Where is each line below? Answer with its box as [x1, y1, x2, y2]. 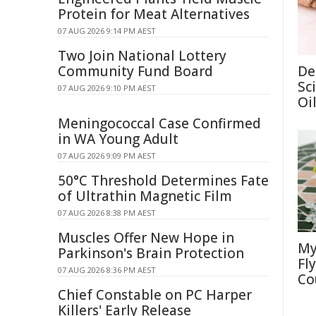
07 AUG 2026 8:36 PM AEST [58, 265, 156, 275]
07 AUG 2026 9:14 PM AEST [58, 25, 156, 36]
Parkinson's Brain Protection [58, 244, 244, 262]
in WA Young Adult [58, 130, 178, 148]
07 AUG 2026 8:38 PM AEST [58, 207, 156, 218]
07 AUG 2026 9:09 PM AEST [58, 150, 156, 161]
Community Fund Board [58, 62, 213, 80]
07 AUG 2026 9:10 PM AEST [58, 83, 156, 93]
